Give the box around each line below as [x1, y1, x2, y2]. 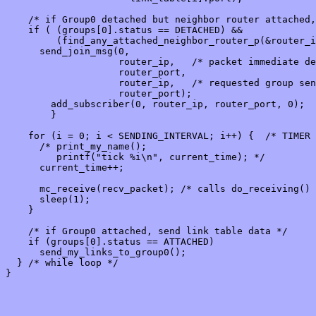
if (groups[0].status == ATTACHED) [6, 236, 214, 248]
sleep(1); [6, 194, 90, 205]
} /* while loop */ [6, 257, 119, 269]
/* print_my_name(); [6, 141, 147, 152]
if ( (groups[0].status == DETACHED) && [6, 25, 243, 36]
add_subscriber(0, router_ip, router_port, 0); [6, 99, 305, 110]
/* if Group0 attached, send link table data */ [6, 226, 288, 237]
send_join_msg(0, [6, 46, 130, 57]
